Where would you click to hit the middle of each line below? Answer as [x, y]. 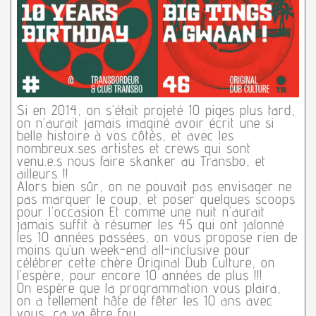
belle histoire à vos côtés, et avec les [125, 135]
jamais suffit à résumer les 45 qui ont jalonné [150, 224]
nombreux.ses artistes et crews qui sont [134, 148]
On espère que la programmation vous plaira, [149, 287]
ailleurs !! [42, 173]
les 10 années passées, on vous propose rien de [157, 237]
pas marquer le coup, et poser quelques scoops [156, 199]
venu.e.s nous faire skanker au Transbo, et [141, 160]
